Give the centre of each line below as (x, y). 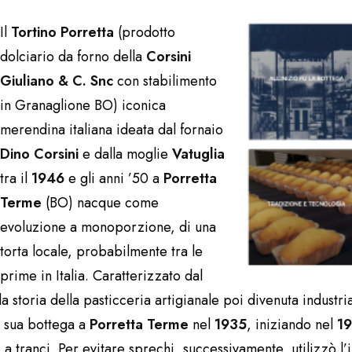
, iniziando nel (292, 324)
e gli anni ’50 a (114, 178)
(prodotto (145, 32)
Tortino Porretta (62, 32)
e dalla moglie (125, 154)
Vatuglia (198, 154)
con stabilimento (165, 81)
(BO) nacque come (100, 203)
